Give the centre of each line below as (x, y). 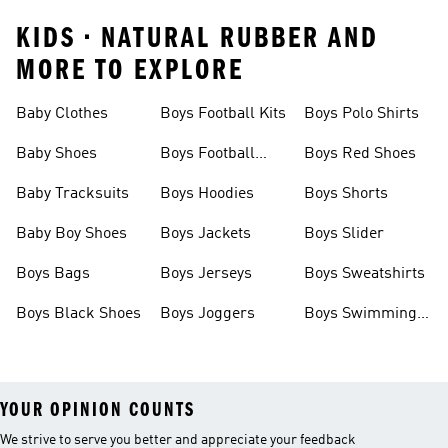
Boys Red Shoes (360, 154)
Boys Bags (53, 274)
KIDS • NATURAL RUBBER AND (197, 38)
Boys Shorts (346, 194)
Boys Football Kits (223, 114)
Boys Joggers (207, 314)
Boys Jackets (205, 234)
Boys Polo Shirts (361, 114)
